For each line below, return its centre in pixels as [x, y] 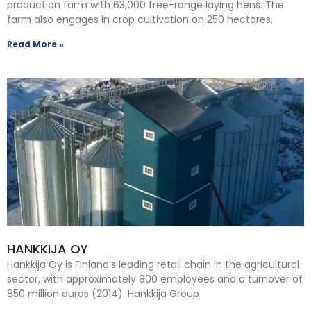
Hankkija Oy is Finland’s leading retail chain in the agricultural [153, 264]
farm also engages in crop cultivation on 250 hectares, [140, 19]
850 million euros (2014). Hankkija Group [103, 293]
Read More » [35, 44]
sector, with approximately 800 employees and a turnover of [155, 279]
